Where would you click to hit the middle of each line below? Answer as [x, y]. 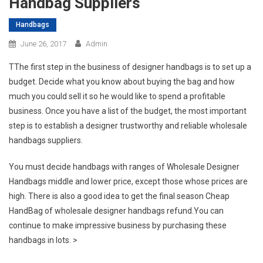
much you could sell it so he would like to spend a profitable [117, 96]
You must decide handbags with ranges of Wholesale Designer [124, 166]
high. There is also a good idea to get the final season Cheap [119, 196]
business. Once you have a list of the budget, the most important [128, 111]
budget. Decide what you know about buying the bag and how [122, 81]
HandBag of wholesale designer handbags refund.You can [116, 210]
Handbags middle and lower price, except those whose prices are [128, 181]
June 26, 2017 [43, 43]
